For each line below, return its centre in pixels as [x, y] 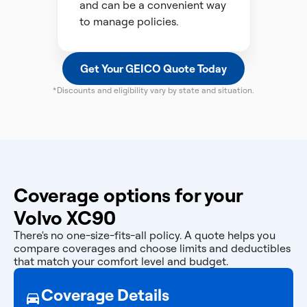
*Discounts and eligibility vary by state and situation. [153, 90]
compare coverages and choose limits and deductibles [152, 248]
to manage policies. [128, 21]
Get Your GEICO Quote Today [153, 69]
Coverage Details [105, 295]
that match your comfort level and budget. [121, 261]
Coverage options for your [128, 195]
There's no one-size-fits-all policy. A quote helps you [145, 235]
